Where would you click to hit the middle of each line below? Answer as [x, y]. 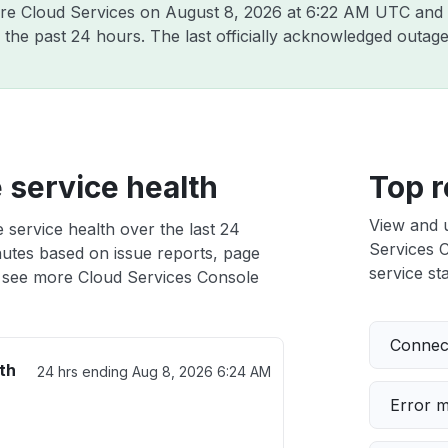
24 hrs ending [84, 371]
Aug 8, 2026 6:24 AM [201, 371]
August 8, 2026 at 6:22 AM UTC [287, 12]
